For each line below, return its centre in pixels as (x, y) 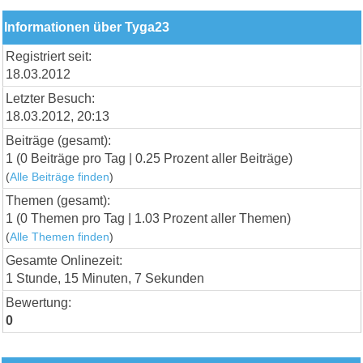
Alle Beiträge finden (60, 177)
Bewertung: (39, 302)
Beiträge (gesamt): (59, 140)
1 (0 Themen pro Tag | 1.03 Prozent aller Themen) (149, 218)
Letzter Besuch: (51, 98)
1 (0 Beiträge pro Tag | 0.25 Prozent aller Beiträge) (149, 158)
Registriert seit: (49, 56)
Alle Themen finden (60, 237)
